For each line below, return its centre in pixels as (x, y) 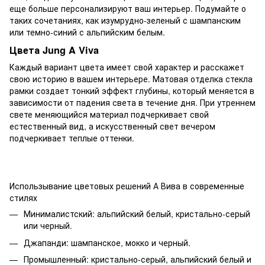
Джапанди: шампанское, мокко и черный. (107, 242)
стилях (23, 198)
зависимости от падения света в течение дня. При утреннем (132, 103)
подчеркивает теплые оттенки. (72, 138)
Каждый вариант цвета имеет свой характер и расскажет (127, 67)
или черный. (48, 226)
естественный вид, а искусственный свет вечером (112, 126)
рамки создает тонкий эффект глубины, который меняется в (132, 91)
